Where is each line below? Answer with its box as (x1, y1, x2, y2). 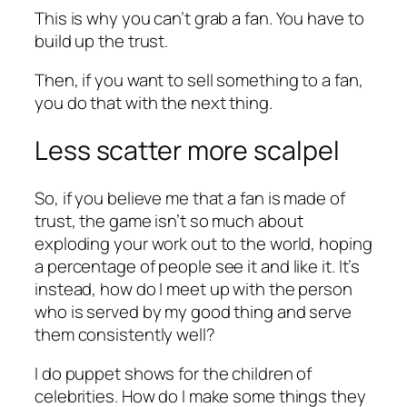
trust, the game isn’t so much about (35, 208, 303, 233)
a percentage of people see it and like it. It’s (35, 253, 361, 278)
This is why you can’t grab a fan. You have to (35, 5, 364, 30)
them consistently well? (35, 322, 215, 346)
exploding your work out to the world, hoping (35, 231, 372, 255)
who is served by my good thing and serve (35, 299, 352, 323)
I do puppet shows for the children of (35, 362, 313, 386)
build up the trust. (35, 28, 169, 53)
